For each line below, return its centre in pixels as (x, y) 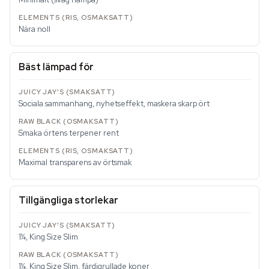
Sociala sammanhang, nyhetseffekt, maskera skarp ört (114, 104)
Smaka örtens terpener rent (69, 133)
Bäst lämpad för (56, 67)
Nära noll (35, 29)
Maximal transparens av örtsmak (75, 162)
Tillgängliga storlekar (68, 200)
